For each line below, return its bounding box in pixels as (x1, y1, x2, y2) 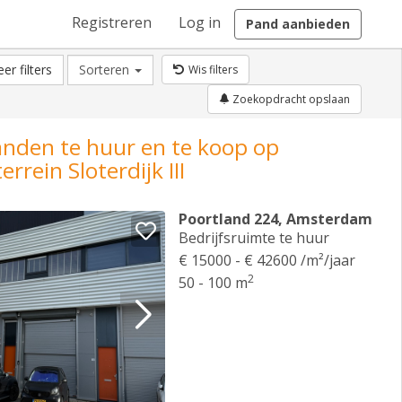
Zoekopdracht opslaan (230, 92, 350, 107)
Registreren (72, 13, 152, 32)
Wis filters (188, 62, 238, 77)
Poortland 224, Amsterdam (179, 209, 373, 229)
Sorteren (78, 61, 133, 78)
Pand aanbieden (246, 15, 350, 32)
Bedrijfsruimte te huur (179, 228, 330, 248)
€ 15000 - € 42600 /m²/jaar (179, 250, 356, 270)
